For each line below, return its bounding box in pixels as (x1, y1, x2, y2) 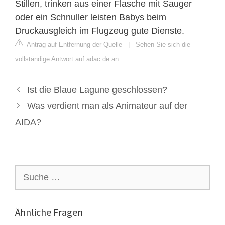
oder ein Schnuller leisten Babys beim (15, 12, 166, 22)
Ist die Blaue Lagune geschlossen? (27, 84, 167, 95)
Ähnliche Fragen (15, 205, 83, 218)
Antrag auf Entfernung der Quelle (25, 40, 122, 48)
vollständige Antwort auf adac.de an (15, 55, 119, 63)
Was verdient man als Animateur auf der (27, 100, 187, 111)
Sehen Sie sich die (136, 40, 190, 48)
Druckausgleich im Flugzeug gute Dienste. (15, 25, 184, 36)
